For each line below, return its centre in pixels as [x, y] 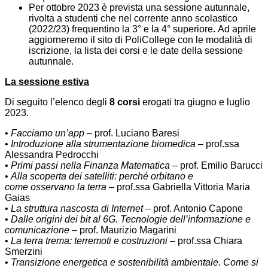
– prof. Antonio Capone [193, 209]
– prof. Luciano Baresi [132, 133]
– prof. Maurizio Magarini [123, 230]
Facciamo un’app [48, 133]
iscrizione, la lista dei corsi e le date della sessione [136, 51]
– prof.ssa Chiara [205, 241]
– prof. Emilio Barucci [216, 166]
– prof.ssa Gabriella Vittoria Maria [178, 187]
